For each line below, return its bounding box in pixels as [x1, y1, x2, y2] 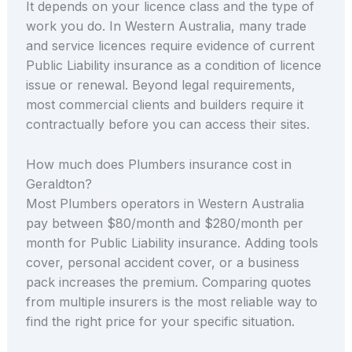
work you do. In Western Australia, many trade [25, 18, 306, 35]
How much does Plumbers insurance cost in [25, 156, 291, 172]
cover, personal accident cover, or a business [25, 254, 299, 270]
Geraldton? [25, 175, 92, 192]
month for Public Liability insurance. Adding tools [25, 234, 318, 251]
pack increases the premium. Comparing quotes [25, 273, 311, 290]
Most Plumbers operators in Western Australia [25, 195, 304, 211]
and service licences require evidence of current [25, 38, 314, 54]
